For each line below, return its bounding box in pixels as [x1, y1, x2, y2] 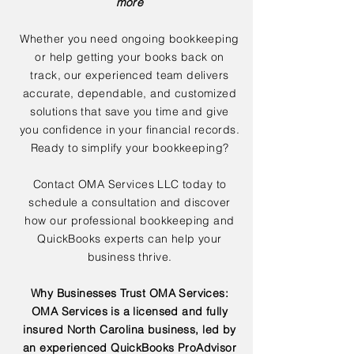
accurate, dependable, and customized [22, 86, 237, 100]
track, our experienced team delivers [30, 68, 229, 82]
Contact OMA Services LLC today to [32, 177, 227, 191]
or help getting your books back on [35, 50, 224, 64]
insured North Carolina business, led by [23, 322, 236, 337]
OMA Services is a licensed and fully [31, 304, 228, 318]
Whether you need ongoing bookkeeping [20, 32, 239, 46]
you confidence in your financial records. [19, 122, 240, 137]
